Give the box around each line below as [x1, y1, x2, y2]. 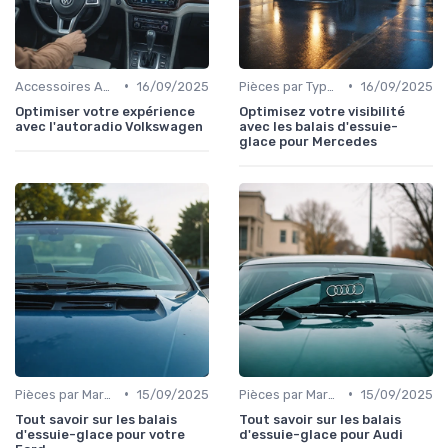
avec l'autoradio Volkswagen [15, 118, 203, 134]
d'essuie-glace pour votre [15, 426, 185, 442]
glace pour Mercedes [239, 133, 377, 149]
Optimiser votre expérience [15, 103, 195, 119]
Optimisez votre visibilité [239, 103, 405, 119]
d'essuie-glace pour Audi [239, 426, 403, 442]
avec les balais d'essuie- [239, 118, 398, 134]
